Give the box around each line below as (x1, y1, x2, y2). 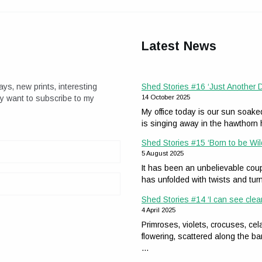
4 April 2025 (142, 206, 175, 214)
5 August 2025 (142, 150, 184, 157)
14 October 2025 (142, 93, 190, 101)
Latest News (142, 39, 217, 54)
